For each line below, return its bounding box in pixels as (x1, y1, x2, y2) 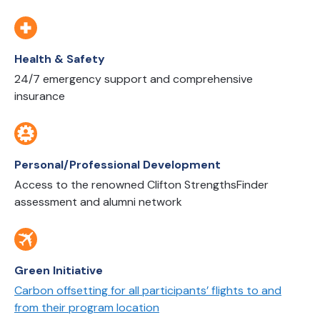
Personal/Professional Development (14, 157, 221, 172)
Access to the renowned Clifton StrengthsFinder (14, 177, 269, 192)
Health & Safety (14, 51, 105, 66)
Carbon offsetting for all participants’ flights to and (14, 283, 281, 298)
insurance (14, 89, 65, 104)
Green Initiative (14, 263, 103, 278)
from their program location (14, 300, 159, 315)
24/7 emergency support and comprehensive (14, 71, 253, 86)
